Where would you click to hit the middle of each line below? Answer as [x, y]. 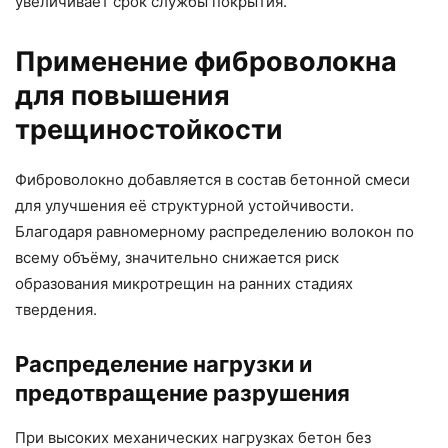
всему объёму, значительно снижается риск [177, 258]
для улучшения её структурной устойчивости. [184, 206]
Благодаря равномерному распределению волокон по [214, 232]
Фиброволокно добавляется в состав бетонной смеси [212, 180]
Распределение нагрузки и [163, 364]
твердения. [56, 310]
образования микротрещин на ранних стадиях [184, 284]
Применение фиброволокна [206, 62]
